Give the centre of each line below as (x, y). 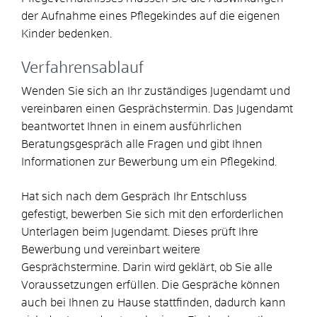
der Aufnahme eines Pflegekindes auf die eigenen (151, 16)
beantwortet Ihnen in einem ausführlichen (132, 126)
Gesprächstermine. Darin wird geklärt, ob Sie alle (147, 267)
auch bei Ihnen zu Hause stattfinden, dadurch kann (154, 302)
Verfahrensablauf (82, 68)
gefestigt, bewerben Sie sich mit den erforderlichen (152, 214)
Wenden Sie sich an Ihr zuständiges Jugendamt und (156, 91)
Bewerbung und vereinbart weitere (111, 249)
